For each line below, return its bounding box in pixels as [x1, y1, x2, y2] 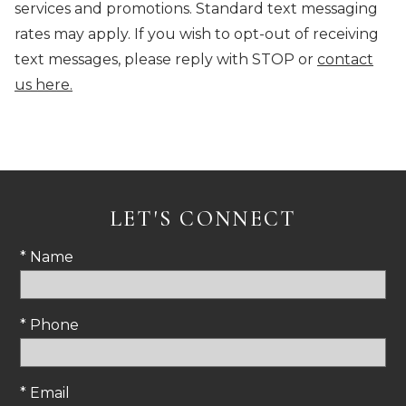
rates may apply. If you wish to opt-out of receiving [14, 25, 379, 43]
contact [317, 51, 373, 69]
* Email [20, 384, 70, 402]
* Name [20, 248, 73, 266]
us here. [14, 76, 72, 94]
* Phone [20, 316, 79, 334]
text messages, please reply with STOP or [14, 51, 314, 69]
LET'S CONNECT [109, 206, 297, 233]
